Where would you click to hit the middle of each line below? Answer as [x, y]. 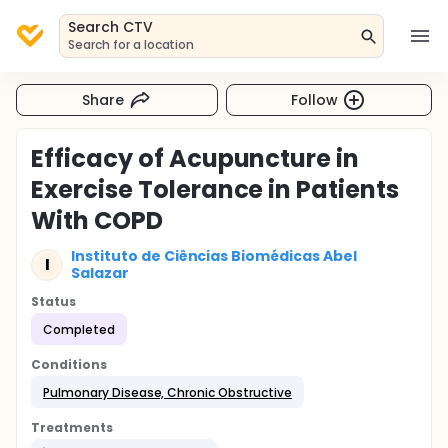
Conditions [69, 364]
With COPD [97, 220]
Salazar [100, 273]
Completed [79, 329]
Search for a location [131, 44]
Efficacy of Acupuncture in [195, 158]
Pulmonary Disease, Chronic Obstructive [167, 392]
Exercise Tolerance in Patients [215, 189]
